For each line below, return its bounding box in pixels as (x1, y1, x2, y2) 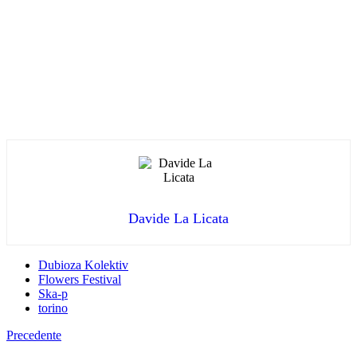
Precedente (6, 328, 61, 343)
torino (38, 301, 68, 316)
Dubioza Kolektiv (38, 258, 128, 273)
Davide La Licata (128, 210, 229, 227)
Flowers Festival (38, 273, 121, 287)
